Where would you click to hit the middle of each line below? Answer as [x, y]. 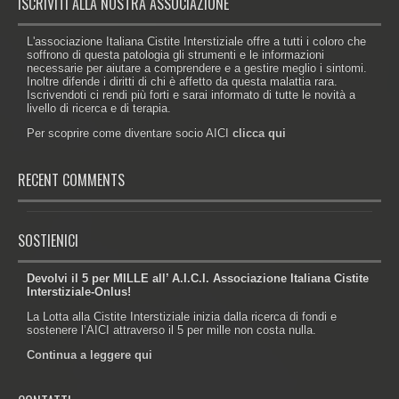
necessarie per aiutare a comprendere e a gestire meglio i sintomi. [197, 68]
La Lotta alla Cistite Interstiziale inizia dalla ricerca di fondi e [182, 316]
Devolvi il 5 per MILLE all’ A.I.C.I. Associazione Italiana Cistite [198, 278]
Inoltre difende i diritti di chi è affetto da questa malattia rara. [182, 81]
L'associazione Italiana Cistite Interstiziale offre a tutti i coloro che [196, 41]
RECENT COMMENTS [71, 179]
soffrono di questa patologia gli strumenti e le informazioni [175, 54]
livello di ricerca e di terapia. [99, 108]
